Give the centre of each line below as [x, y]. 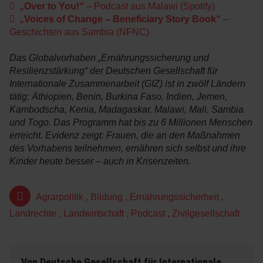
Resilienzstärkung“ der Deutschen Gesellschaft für [114, 70]
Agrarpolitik [60, 197]
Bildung [107, 197]
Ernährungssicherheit [174, 197]
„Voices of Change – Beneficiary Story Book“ [120, 19]
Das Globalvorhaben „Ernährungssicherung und [109, 58]
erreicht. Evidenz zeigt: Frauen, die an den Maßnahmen [125, 135]
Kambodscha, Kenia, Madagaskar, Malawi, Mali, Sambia [127, 109]
